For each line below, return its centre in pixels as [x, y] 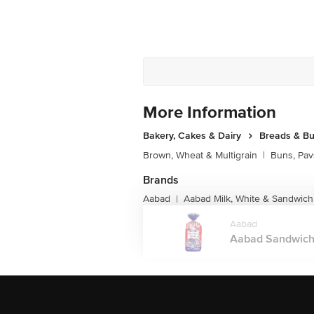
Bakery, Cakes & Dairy [192, 136]
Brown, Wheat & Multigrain [200, 155]
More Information [210, 112]
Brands [161, 180]
